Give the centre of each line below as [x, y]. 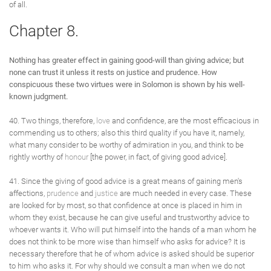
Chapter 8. [44, 31]
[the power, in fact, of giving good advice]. [158, 157]
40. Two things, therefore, [53, 121]
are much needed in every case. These [185, 193]
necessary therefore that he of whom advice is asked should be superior [132, 254]
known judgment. [38, 96]
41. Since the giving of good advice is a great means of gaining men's [126, 181]
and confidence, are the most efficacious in [184, 121]
